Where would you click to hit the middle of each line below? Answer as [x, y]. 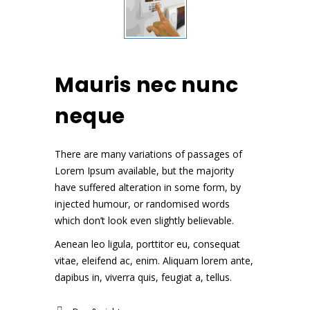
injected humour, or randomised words [142, 203]
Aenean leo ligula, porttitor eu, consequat [147, 244]
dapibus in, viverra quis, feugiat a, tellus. [143, 277]
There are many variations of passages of [148, 154]
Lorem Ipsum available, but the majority [144, 170]
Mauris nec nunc [147, 85]
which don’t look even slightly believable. [144, 220]
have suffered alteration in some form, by [148, 187]
